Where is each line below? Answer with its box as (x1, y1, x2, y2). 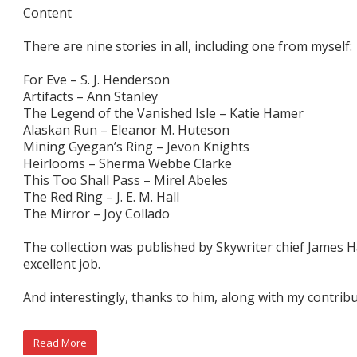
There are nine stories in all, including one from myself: (23, 37, 352, 55)
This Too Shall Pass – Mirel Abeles (23, 171, 228, 189)
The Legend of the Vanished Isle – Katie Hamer (23, 104, 304, 122)
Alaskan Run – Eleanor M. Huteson (23, 120, 229, 139)
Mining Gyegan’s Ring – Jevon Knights (23, 137, 249, 155)
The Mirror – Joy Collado (23, 204, 170, 222)
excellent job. (23, 254, 100, 273)
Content (23, 3, 72, 22)
